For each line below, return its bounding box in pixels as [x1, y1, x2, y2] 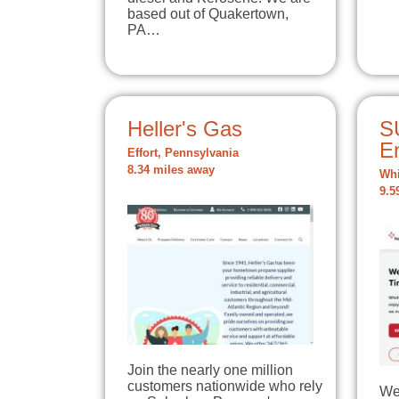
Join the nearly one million [127, 362, 293, 379]
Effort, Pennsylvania [127, 147, 239, 160]
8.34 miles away [127, 164, 215, 177]
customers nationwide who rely [127, 379, 322, 395]
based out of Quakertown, [127, 6, 289, 22]
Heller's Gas [127, 117, 242, 142]
